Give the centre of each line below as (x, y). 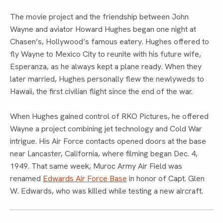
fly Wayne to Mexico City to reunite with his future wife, (106, 54)
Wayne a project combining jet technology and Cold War (106, 129)
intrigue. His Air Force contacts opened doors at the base (108, 141)
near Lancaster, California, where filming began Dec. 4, (104, 154)
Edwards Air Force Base (85, 179)
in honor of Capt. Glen (166, 179)
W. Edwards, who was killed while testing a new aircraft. (107, 191)
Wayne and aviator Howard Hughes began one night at (103, 29)
